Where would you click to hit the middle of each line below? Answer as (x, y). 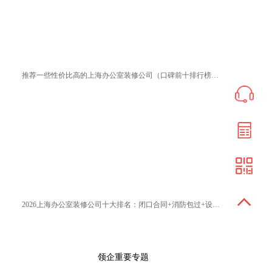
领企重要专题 (123, 257)
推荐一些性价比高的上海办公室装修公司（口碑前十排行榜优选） (215, 76)
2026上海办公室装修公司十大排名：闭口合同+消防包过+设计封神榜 (216, 205)
